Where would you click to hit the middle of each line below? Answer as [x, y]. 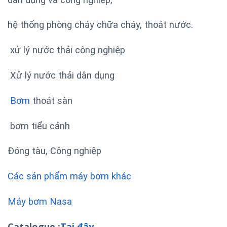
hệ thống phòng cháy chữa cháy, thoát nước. [100, 25]
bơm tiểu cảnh [39, 126]
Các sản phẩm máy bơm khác [69, 176]
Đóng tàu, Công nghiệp [54, 151]
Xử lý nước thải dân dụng [61, 75]
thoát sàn [51, 100]
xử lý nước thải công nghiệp [66, 50]
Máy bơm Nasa [40, 202]
